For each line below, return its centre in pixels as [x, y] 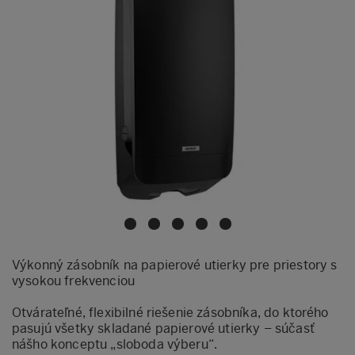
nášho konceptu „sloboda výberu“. [115, 344]
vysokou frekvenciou [74, 281]
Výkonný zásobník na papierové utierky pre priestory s [175, 265]
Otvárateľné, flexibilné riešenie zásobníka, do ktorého [170, 312]
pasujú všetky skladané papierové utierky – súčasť [163, 328]
